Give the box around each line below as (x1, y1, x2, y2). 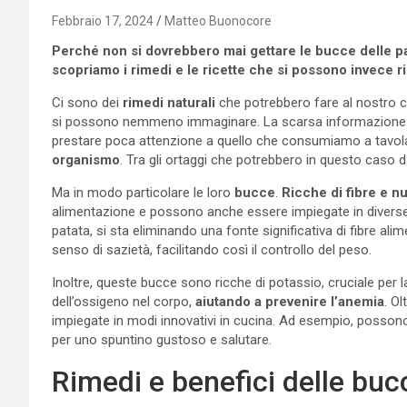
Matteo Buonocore (164, 13, 272, 28)
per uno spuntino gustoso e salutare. (52, 331, 272, 348)
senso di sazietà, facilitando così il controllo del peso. (52, 241, 372, 258)
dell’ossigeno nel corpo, (52, 293, 195, 310)
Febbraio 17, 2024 (52, 13, 154, 28)
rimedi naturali (119, 94, 215, 111)
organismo (52, 151, 120, 168)
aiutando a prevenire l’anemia (195, 293, 384, 310)
